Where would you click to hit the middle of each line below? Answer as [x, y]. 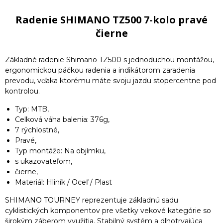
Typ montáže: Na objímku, [60, 151]
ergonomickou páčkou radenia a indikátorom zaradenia [100, 70]
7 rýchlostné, [37, 130]
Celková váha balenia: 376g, [62, 119]
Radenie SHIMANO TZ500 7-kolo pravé [111, 20]
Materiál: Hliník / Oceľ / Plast [63, 182]
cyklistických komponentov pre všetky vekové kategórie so [108, 211]
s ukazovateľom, [44, 161]
